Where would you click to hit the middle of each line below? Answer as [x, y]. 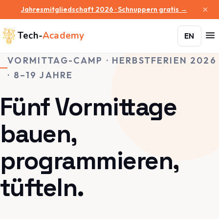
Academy [63, 36]
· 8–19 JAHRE [40, 75]
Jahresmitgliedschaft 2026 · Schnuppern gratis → [104, 9]
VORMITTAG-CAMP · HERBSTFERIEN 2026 [112, 60]
